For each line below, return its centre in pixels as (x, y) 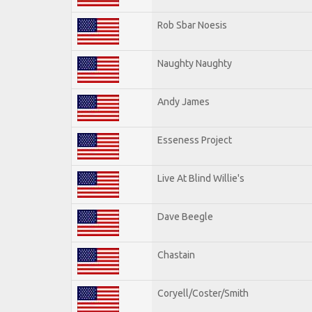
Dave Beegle (185, 216)
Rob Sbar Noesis (192, 25)
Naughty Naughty (195, 63)
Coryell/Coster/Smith (203, 293)
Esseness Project (195, 140)
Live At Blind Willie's (201, 178)
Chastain (176, 255)
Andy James (184, 101)
